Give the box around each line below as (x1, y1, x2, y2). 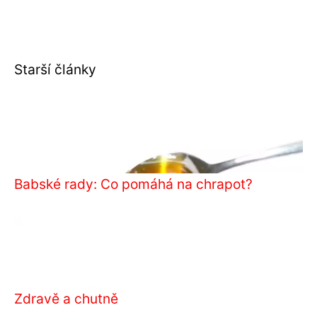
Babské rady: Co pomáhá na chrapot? (14, 175, 253, 192)
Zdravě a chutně (14, 290, 118, 307)
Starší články (14, 61, 96, 78)
